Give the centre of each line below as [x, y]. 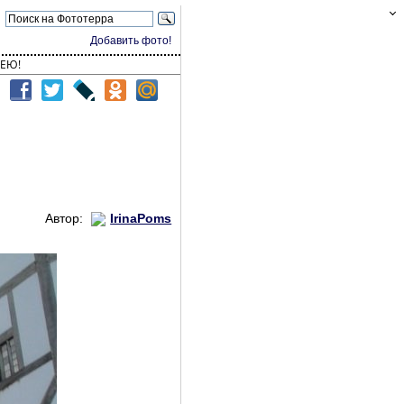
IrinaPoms [141, 218]
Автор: [66, 218]
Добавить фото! [131, 41]
